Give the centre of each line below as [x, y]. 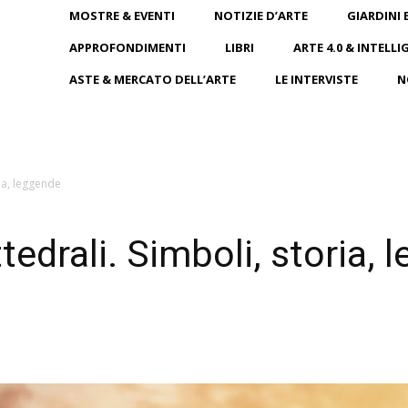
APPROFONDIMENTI [127, 47]
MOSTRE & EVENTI [122, 15]
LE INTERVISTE [316, 79]
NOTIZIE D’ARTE [261, 15]
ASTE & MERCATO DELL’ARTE [153, 79]
